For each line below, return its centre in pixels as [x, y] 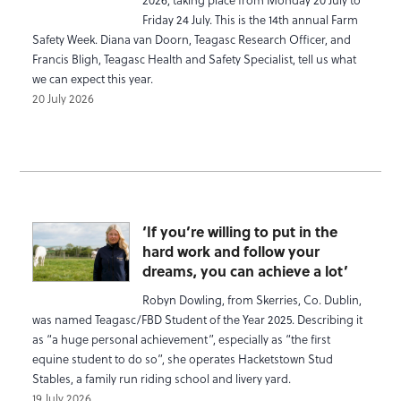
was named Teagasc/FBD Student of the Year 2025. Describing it [198, 319]
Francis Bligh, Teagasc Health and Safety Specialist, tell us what [195, 59]
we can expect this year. [93, 79]
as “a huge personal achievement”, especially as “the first [182, 338]
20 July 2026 [64, 98]
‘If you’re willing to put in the [239, 232]
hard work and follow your [230, 252]
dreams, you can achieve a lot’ [245, 271]
